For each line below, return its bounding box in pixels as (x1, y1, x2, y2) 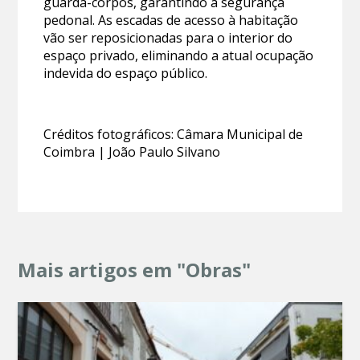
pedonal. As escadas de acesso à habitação (43, 10, 299, 29)
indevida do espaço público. (43, 63, 208, 82)
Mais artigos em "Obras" (18, 256, 252, 283)
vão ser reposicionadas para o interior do (43, 28, 293, 47)
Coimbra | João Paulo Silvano (43, 142, 221, 161)
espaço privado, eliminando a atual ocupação (43, 46, 314, 64)
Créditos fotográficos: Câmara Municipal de (43, 125, 304, 143)
